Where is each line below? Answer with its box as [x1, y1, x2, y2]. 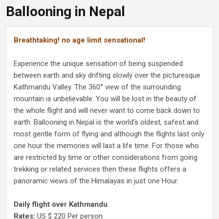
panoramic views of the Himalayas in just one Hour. [14, 176, 178, 185]
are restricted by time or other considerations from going [14, 153, 197, 162]
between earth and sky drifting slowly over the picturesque [14, 71, 200, 80]
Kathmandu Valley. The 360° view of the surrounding [14, 83, 181, 91]
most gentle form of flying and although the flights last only [14, 130, 204, 138]
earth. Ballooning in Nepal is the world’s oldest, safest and [14, 118, 198, 127]
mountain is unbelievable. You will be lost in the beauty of [14, 94, 197, 103]
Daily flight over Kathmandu [14, 200, 108, 209]
